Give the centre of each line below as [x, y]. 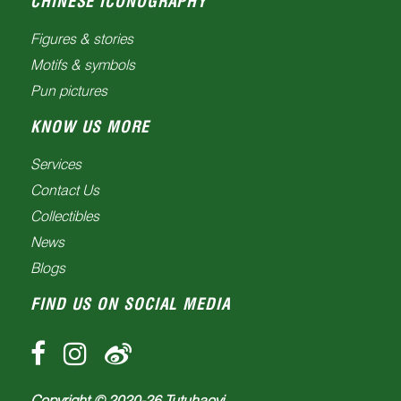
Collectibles [65, 216]
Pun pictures [69, 90]
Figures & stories [82, 38]
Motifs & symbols [83, 64]
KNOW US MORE [90, 126]
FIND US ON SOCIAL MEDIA [131, 303]
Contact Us [65, 190]
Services [56, 164]
